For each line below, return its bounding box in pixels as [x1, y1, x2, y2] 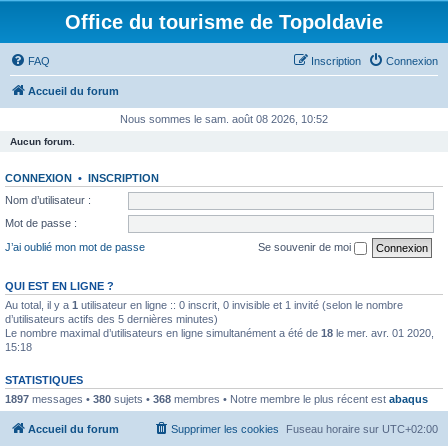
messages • [29, 392, 93, 405]
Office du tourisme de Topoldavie [65, 11, 383, 33]
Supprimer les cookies [171, 423, 279, 435]
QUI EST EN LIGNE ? [5, 279, 114, 292]
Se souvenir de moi [258, 240, 354, 253]
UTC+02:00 [382, 423, 438, 435]
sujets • [111, 392, 153, 405]
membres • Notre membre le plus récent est [171, 392, 389, 405]
